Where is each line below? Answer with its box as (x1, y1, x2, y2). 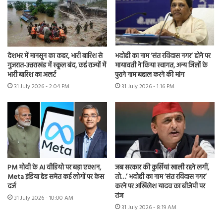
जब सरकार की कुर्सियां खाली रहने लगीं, (115, 162, 209, 174)
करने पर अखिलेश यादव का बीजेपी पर (115, 181, 205, 193)
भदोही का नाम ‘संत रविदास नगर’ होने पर (115, 50, 211, 62)
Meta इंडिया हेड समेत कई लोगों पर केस (7, 171, 104, 183)
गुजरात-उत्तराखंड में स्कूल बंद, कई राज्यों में (7, 59, 106, 71)
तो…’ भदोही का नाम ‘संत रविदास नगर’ (115, 171, 207, 183)
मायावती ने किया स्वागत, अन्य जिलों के (115, 59, 208, 71)
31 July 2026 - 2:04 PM (14, 81, 69, 92)
